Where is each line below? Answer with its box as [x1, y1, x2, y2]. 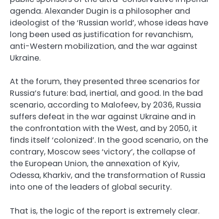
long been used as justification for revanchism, [10, 29, 193, 41]
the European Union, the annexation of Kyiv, [10, 158, 179, 170]
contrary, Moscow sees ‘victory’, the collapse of [10, 146, 196, 158]
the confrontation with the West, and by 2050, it [10, 123, 197, 134]
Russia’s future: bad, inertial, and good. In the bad [10, 88, 203, 99]
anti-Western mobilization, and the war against [10, 41, 197, 52]
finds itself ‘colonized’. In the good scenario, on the [10, 134, 208, 146]
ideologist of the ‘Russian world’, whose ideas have [10, 17, 208, 29]
